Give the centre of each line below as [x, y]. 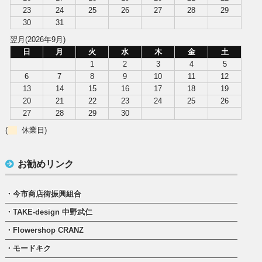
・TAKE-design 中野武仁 [49, 212]
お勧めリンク [46, 164]
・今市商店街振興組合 [44, 194]
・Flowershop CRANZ [45, 230]
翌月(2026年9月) [38, 39]
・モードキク [28, 249]
